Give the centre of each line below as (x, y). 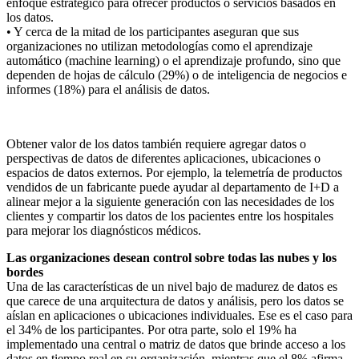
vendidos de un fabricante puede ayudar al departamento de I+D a (173, 187)
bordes (25, 272)
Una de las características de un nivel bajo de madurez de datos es (172, 286)
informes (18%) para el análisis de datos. (108, 89)
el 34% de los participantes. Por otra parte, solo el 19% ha (151, 329)
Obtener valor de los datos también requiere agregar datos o (156, 143)
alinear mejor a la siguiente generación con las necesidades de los (170, 201)
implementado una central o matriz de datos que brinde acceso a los (176, 344)
